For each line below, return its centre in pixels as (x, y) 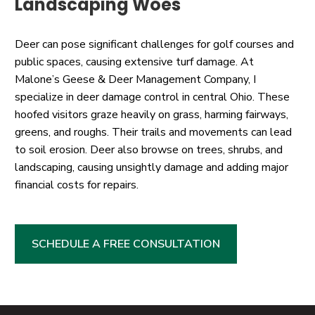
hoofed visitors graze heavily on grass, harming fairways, (152, 115)
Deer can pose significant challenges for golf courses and (154, 45)
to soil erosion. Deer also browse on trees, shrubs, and (149, 150)
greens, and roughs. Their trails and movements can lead (153, 133)
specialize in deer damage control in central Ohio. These (152, 97)
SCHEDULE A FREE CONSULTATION (126, 244)
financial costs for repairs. (77, 185)
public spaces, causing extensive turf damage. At (134, 62)
